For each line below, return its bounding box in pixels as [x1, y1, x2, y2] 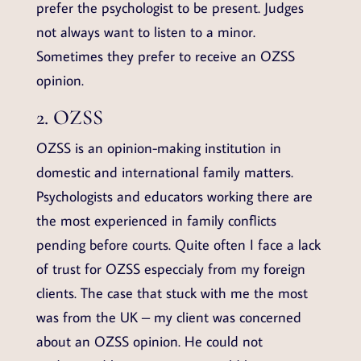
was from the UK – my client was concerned [35, 308, 301, 327]
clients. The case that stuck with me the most [35, 284, 308, 303]
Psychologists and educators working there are [35, 187, 313, 206]
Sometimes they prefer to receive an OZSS [35, 47, 295, 66]
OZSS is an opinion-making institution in [35, 139, 281, 158]
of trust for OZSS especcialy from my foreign [35, 259, 305, 279]
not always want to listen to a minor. [35, 23, 255, 42]
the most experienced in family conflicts [35, 211, 276, 230]
